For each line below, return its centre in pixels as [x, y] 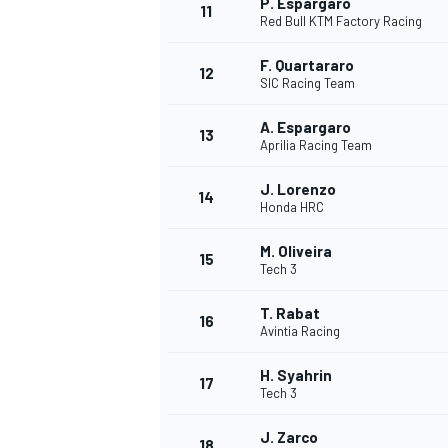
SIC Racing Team [307, 83]
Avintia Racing [300, 331]
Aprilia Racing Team [316, 145]
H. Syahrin [296, 375]
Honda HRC [292, 207]
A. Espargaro [305, 127]
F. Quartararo [307, 65]
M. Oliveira [296, 251]
